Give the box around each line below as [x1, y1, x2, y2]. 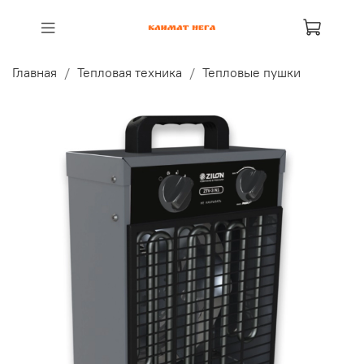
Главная [12, 63, 57, 80]
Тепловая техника [77, 63, 182, 80]
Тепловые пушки [202, 63, 301, 80]
